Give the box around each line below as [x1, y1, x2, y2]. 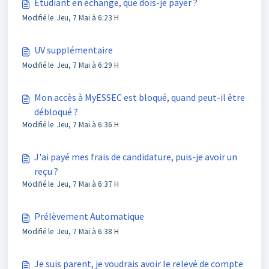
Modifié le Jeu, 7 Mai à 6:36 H [22, 119, 119, 130]
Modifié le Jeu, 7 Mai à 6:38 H [22, 226, 119, 237]
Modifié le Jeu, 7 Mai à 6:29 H [22, 60, 119, 70]
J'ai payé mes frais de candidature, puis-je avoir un [34, 151, 237, 163]
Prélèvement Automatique [34, 210, 144, 222]
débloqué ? [34, 106, 78, 118]
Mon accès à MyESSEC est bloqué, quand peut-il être [34, 91, 245, 103]
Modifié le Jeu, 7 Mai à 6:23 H [22, 13, 119, 23]
